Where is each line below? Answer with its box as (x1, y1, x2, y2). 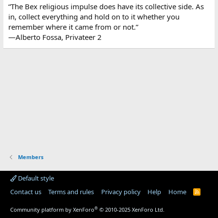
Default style (16, 174, 54, 182)
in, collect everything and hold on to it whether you (8, 12, 180, 21)
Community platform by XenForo (10, 206, 94, 213)
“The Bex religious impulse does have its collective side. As (8, 1, 204, 11)
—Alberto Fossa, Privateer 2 (8, 32, 102, 42)
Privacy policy (101, 187, 141, 196)
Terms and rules (48, 187, 94, 196)
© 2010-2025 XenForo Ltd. (99, 206, 164, 213)
